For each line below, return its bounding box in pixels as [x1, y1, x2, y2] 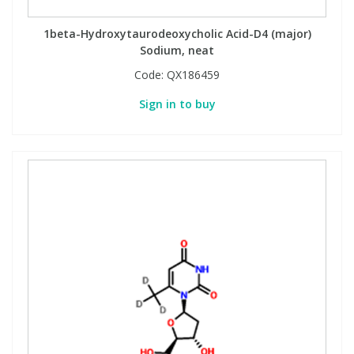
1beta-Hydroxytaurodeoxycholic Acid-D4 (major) [43, 25, 311, 41]
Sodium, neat [140, 42, 214, 58]
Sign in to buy [138, 96, 216, 111]
